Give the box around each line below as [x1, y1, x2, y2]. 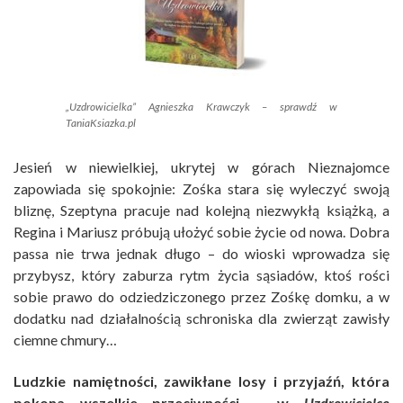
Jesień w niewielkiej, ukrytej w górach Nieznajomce [13, 158, 390, 176]
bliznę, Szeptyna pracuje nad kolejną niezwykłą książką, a [13, 201, 390, 219]
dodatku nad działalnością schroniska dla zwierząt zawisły [13, 309, 390, 327]
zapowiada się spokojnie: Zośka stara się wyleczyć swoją [13, 180, 390, 198]
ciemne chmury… [13, 331, 117, 349]
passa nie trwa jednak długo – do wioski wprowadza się [13, 245, 390, 263]
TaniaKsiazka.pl [66, 116, 136, 130]
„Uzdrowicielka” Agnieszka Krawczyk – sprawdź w [66, 100, 337, 114]
